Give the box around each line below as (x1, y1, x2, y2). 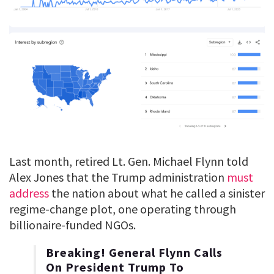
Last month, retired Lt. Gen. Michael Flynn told (9, 154, 248, 169)
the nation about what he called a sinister (49, 185, 265, 201)
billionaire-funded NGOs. (9, 217, 136, 233)
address (9, 185, 49, 201)
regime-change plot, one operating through (9, 201, 236, 217)
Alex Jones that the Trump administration (9, 169, 227, 185)
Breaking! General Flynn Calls (46, 245, 223, 261)
